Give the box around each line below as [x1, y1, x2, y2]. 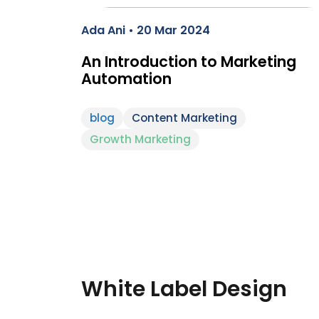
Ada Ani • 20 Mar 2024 [81, 22, 210, 38]
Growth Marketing [90, 132, 191, 147]
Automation [81, 68, 172, 89]
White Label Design [81, 273, 287, 303]
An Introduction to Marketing [81, 51, 296, 72]
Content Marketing [132, 110, 237, 125]
